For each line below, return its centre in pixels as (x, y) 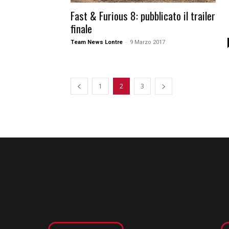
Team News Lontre (97, 42)
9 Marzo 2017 (147, 42)
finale (81, 29)
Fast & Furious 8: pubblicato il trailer (143, 16)
